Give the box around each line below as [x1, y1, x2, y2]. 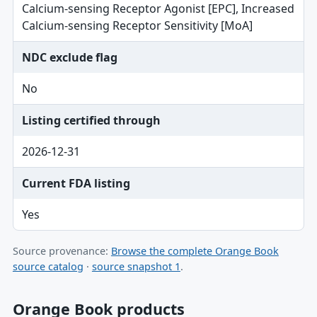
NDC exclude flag [21, 50, 117, 65]
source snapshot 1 [91, 260, 180, 273]
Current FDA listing [21, 175, 130, 191]
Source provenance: [12, 244, 111, 258]
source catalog [12, 260, 83, 273]
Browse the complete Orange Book [110, 244, 279, 258]
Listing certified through [21, 113, 161, 128]
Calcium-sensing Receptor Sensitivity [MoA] [21, 18, 253, 33]
